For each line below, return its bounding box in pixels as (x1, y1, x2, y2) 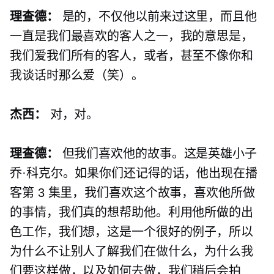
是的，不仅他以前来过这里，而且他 (58, 10, 257, 24)
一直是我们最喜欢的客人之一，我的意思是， (10, 29, 253, 43)
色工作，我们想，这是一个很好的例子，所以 (10, 225, 253, 239)
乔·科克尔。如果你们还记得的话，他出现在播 (10, 166, 257, 180)
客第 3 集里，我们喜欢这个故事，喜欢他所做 (10, 186, 255, 200)
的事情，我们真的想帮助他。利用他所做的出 (10, 206, 253, 220)
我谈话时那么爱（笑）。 (10, 68, 144, 83)
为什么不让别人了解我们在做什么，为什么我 (10, 245, 253, 259)
